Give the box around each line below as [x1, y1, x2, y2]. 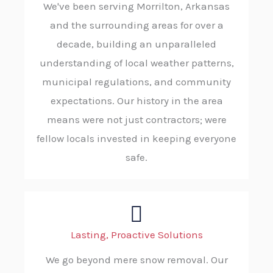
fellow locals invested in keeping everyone [37, 132, 236, 145]
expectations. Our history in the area [50, 94, 223, 107]
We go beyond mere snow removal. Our [45, 253, 228, 266]
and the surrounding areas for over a [49, 19, 224, 32]
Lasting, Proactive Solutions [70, 229, 203, 241]
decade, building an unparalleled [57, 38, 216, 51]
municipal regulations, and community [42, 76, 231, 88]
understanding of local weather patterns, [39, 57, 234, 69]
